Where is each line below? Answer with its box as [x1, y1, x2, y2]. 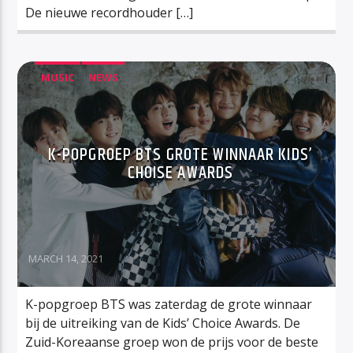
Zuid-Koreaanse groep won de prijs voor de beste [25, 333, 319, 351]
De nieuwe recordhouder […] [25, 3, 194, 21]
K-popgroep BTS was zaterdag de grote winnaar [25, 295, 313, 313]
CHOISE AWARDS [127, 158, 234, 187]
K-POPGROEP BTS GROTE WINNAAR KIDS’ [47, 140, 313, 169]
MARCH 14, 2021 [28, 251, 104, 266]
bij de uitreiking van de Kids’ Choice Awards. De [25, 314, 301, 332]
